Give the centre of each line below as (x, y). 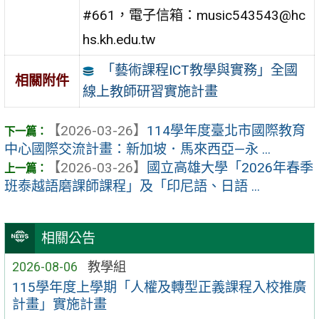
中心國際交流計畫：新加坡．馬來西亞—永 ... (137, 149)
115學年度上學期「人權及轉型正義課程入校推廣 (159, 287)
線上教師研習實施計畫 (151, 92)
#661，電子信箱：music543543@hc (194, 16)
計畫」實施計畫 (59, 304)
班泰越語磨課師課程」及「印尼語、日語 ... (132, 186)
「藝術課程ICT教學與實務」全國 (199, 70)
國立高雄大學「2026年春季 (230, 167)
